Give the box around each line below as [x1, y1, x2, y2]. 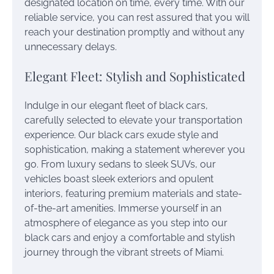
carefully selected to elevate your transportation [24, 114, 242, 127]
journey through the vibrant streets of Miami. [24, 246, 224, 259]
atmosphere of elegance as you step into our [24, 217, 228, 229]
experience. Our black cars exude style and [24, 129, 218, 141]
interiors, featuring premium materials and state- [24, 188, 242, 200]
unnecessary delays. [24, 40, 117, 53]
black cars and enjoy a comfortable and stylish [24, 232, 235, 244]
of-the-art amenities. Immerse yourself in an [24, 202, 221, 215]
